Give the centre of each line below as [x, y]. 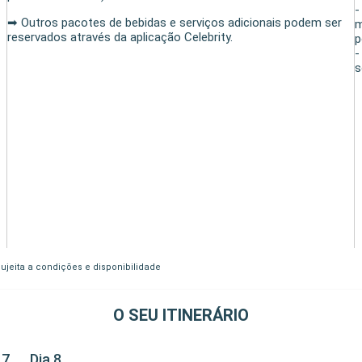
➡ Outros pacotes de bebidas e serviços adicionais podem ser [175, 22]
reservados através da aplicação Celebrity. [120, 37]
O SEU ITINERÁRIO [181, 315]
